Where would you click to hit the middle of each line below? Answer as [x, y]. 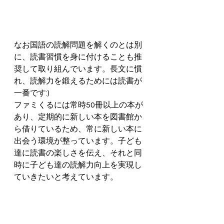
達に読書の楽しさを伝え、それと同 [78, 153]
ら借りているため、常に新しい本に [78, 129]
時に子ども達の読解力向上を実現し [78, 165]
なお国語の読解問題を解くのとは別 [78, 45]
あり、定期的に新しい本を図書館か [78, 117]
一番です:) [32, 93]
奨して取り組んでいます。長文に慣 [78, 69]
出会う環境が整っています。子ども [78, 141]
